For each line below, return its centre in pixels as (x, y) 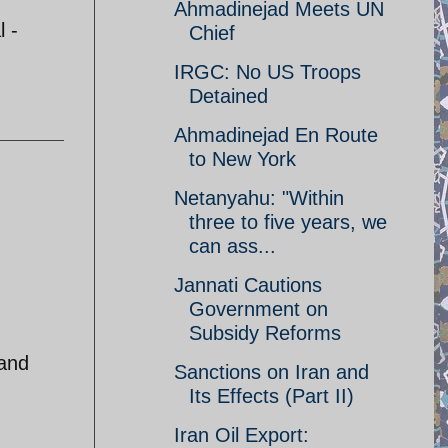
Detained (228, 96)
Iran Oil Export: (241, 435)
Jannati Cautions (248, 285)
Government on (258, 309)
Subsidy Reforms (265, 333)
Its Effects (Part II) (271, 396)
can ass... (232, 246)
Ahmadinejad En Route (276, 135)
